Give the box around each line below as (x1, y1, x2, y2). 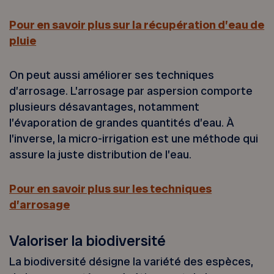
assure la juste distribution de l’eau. (9, 146, 192, 162)
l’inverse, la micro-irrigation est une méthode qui (9, 130, 259, 146)
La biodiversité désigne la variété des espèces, (9, 254, 254, 270)
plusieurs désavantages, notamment (9, 98, 200, 114)
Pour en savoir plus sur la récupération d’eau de (9, 17, 265, 32)
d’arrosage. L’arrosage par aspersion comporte (9, 83, 253, 98)
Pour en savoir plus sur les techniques (9, 181, 212, 197)
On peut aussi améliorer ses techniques (9, 67, 215, 83)
